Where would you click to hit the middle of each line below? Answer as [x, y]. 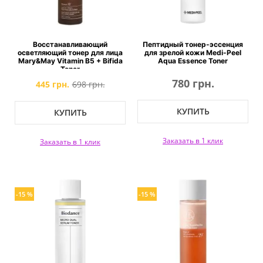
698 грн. [88, 84]
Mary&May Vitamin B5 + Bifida [70, 61]
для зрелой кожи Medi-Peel [193, 53]
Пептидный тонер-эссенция [193, 44]
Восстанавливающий [70, 44]
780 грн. [193, 83]
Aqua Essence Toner [193, 61]
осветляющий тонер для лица [70, 53]
